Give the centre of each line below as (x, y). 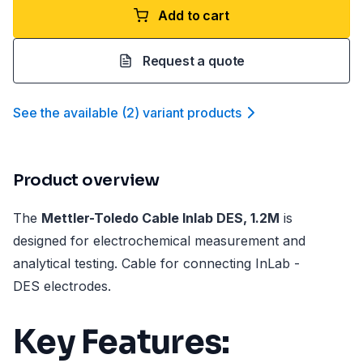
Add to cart (194, 15)
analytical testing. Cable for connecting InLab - (156, 263)
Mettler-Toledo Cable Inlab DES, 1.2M (160, 218)
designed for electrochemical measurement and (159, 241)
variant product (189, 113)
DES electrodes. (62, 286)
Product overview (86, 180)
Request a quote (194, 61)
